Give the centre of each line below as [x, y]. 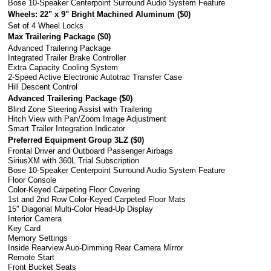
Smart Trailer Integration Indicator [67, 129]
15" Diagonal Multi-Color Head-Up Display [81, 209]
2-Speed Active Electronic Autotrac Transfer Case [95, 77]
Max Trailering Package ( [54, 37]
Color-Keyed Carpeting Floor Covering [74, 190]
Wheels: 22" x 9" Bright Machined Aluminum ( [94, 14]
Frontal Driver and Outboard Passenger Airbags [91, 151]
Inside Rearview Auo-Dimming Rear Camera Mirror [96, 248]
